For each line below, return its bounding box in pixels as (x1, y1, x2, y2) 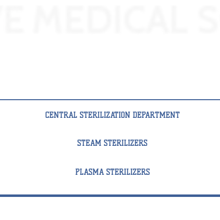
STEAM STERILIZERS (77, 139, 147, 148)
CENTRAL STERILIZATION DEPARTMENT (45, 111, 180, 120)
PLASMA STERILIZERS (75, 168, 150, 177)
